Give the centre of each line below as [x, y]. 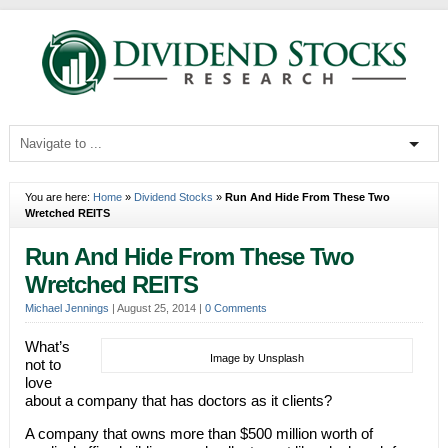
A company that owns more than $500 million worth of [198, 433]
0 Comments [235, 308]
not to [42, 364]
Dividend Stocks [173, 197]
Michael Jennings [66, 308]
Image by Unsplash [257, 358]
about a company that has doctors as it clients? [178, 400]
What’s [47, 346]
